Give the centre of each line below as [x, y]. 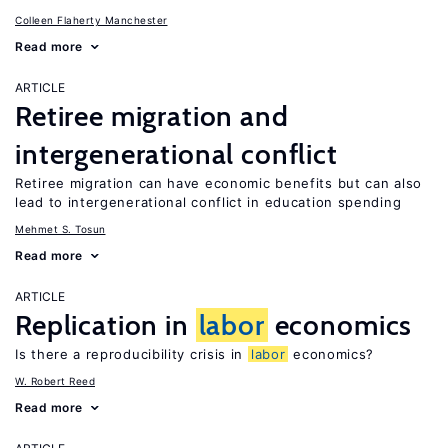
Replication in [105, 325]
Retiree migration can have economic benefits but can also [218, 183]
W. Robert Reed [55, 381]
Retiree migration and [152, 116]
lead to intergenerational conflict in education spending [208, 202]
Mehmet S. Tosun [60, 229]
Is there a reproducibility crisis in [131, 354]
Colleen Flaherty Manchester [91, 20]
